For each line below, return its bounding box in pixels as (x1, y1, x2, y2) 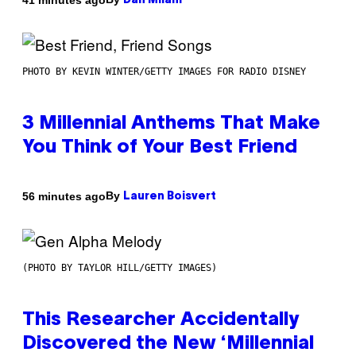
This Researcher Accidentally (22, 311, 299, 330)
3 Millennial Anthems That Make (22, 115, 320, 133)
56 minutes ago (22, 189, 106, 203)
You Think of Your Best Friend (22, 139, 297, 157)
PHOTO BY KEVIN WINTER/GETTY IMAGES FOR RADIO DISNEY (22, 66, 306, 78)
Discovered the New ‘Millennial (22, 335, 314, 354)
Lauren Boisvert (123, 192, 216, 203)
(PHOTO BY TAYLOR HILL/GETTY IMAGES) (22, 262, 217, 274)
